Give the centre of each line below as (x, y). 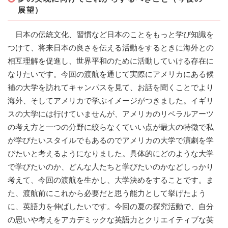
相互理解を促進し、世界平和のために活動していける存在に (111, 61)
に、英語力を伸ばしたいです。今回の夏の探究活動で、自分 (111, 207)
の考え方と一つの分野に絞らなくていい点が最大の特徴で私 (111, 127)
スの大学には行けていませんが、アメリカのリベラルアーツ (111, 114)
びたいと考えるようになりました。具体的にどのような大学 (111, 154)
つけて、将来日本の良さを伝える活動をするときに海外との (111, 48)
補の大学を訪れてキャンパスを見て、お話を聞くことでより (111, 88)
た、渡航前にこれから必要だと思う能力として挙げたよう (107, 193)
